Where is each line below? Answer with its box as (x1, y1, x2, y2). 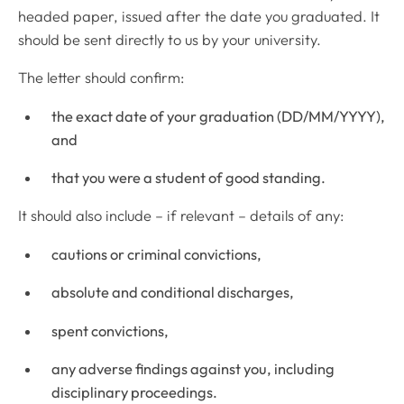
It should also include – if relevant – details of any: (18, 207, 344, 225)
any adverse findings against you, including (51, 360, 335, 379)
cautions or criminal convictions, (51, 244, 262, 263)
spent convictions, (51, 321, 170, 340)
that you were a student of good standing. (51, 169, 326, 187)
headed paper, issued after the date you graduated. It (18, 6, 380, 25)
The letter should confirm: (18, 69, 184, 87)
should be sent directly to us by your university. (18, 30, 321, 49)
